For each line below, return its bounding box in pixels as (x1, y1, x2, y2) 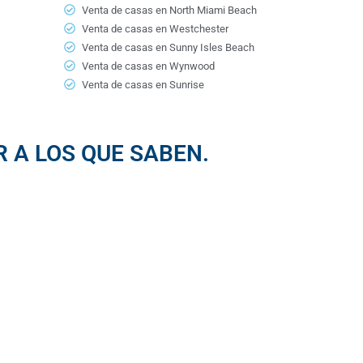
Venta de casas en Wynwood (82, 59, 215, 72)
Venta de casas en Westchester (82, 22, 228, 35)
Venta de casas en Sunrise (82, 78, 204, 91)
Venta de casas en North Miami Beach (82, 3, 257, 16)
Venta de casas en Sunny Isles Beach (82, 41, 254, 53)
